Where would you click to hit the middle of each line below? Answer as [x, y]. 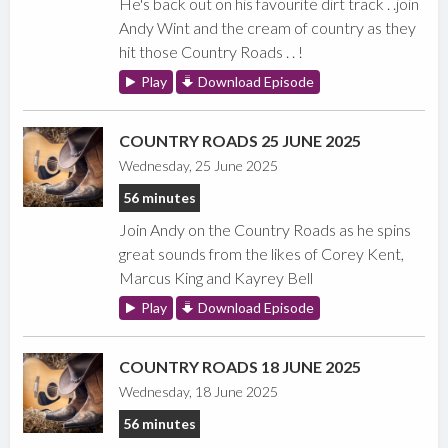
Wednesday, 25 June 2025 [199, 166]
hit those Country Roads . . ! [211, 52]
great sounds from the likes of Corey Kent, [262, 254]
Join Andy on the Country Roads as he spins [265, 230]
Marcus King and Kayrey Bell [216, 278]
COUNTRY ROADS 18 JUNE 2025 [240, 367]
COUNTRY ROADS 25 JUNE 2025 [240, 141]
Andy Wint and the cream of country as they [268, 28]
